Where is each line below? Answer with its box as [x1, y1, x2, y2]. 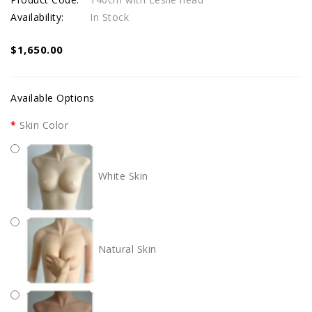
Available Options [10, 91, 95, 104]
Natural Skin [95, 242, 157, 256]
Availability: [10, 10, 64, 24]
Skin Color [19, 118, 68, 132]
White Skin [95, 169, 148, 182]
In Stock [90, 10, 129, 24]
